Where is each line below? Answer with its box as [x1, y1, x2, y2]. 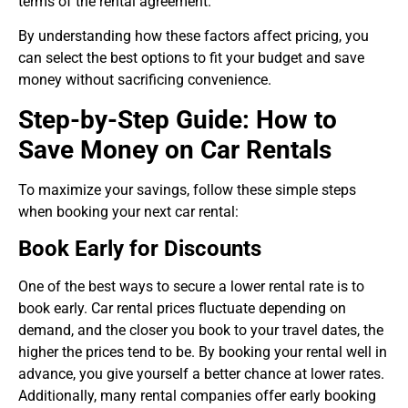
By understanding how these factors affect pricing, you [18, 27, 369, 46]
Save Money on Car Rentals [18, 134, 331, 165]
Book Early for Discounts [18, 235, 261, 261]
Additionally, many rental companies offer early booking [18, 386, 376, 404]
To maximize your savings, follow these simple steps [18, 180, 356, 199]
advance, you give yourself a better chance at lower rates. [18, 364, 384, 382]
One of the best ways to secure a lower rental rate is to [18, 277, 364, 295]
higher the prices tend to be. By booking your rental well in [18, 342, 387, 361]
